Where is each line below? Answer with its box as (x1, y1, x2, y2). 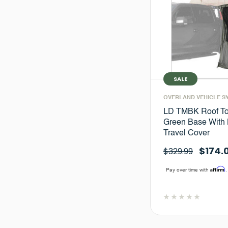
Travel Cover (163, 129, 210, 137)
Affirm (210, 165, 225, 172)
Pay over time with (165, 166, 210, 173)
